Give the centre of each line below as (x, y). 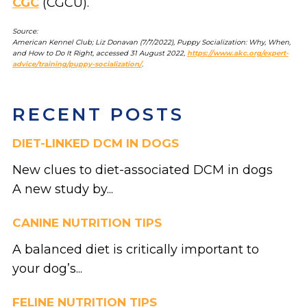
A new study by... (62, 189)
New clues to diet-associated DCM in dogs (142, 170)
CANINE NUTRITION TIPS (87, 222)
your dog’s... (47, 268)
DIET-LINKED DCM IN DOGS (95, 143)
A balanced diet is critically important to (135, 249)
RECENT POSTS (98, 114)
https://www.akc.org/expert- (237, 53)
